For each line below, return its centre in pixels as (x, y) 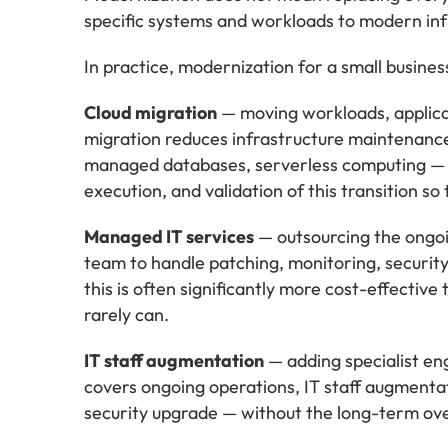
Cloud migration (150, 112)
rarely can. (126, 314)
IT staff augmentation (174, 360)
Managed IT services (169, 236)
